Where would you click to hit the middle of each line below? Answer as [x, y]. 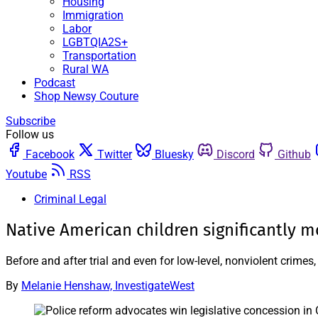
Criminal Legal [70, 199]
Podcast [55, 83]
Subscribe [31, 121]
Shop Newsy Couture [86, 96]
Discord [236, 154]
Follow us [30, 135]
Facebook [50, 154]
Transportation [99, 56]
